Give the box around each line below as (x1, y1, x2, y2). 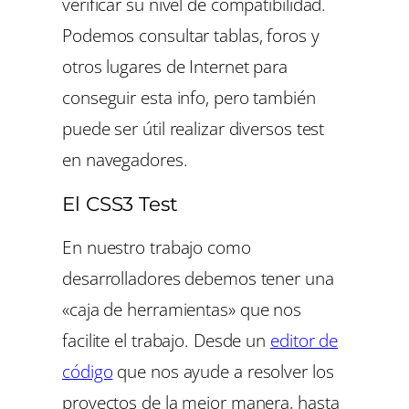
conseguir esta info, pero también (62, 84, 316, 110)
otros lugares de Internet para (62, 53, 288, 79)
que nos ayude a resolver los (112, 359, 334, 384)
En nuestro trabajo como (62, 235, 251, 260)
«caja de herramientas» (62, 297, 236, 322)
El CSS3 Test (62, 192, 178, 216)
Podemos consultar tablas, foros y (62, 22, 320, 47)
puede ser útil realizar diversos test (62, 115, 325, 141)
